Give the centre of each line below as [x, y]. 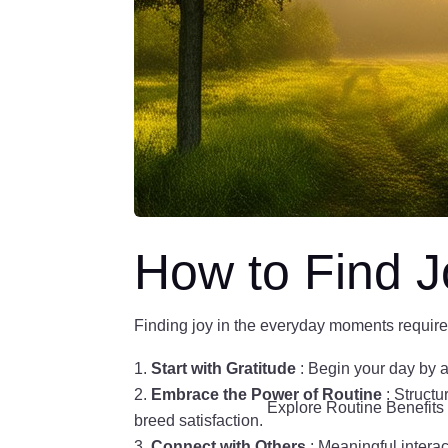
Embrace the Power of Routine [269, 395]
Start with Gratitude [226, 369]
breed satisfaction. [201, 421]
